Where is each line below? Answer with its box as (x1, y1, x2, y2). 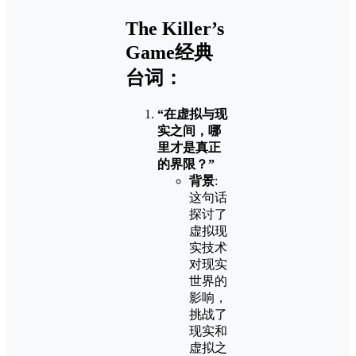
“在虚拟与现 (157, 107, 227, 122)
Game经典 (126, 42, 213, 64)
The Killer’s (126, 18, 224, 40)
